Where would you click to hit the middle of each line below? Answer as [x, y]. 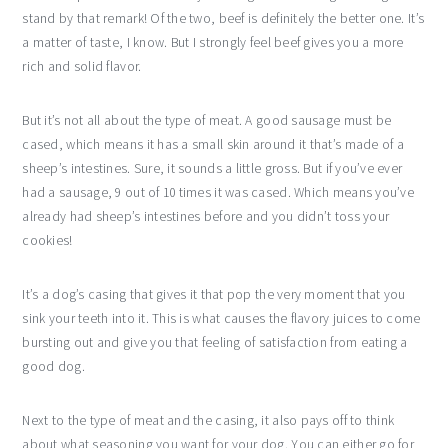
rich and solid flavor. [82, 66]
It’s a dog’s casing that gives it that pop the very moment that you [214, 294]
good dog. [53, 366]
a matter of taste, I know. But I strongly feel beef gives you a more [213, 42]
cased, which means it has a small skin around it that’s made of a [213, 144]
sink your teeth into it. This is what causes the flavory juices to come [221, 318]
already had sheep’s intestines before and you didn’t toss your [206, 216]
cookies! [47, 240]
